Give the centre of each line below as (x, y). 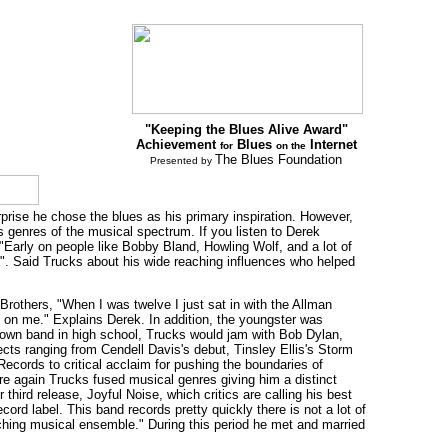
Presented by (182, 160)
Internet (331, 144)
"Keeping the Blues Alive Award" (246, 129)
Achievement (177, 144)
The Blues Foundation (278, 159)
